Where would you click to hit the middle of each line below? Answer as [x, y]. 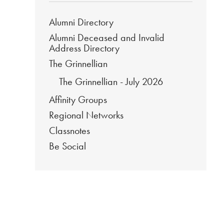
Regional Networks [86, 115]
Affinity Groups [78, 99]
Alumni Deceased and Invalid [107, 37]
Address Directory [84, 48]
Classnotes [69, 130]
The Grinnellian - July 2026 [111, 81]
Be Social [67, 146]
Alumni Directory [81, 22]
